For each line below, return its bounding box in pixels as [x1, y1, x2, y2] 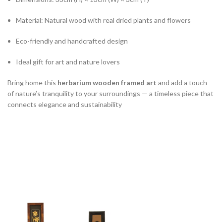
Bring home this [7, 78, 57, 87]
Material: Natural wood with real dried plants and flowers [16, 16, 191, 24]
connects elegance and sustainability [7, 100, 122, 109]
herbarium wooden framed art [57, 78, 157, 87]
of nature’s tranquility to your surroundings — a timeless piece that [7, 89, 214, 98]
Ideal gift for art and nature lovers [16, 57, 120, 66]
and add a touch [157, 78, 207, 87]
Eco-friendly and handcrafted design [16, 37, 128, 45]
